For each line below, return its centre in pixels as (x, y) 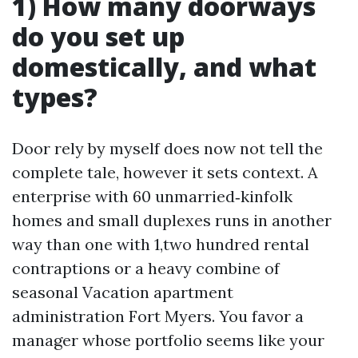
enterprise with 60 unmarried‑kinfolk (152, 196)
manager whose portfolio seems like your (168, 340)
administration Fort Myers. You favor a (158, 316)
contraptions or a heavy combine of (146, 268)
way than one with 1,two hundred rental (161, 244)
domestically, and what (164, 67)
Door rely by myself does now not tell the (167, 148)
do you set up (98, 36)
